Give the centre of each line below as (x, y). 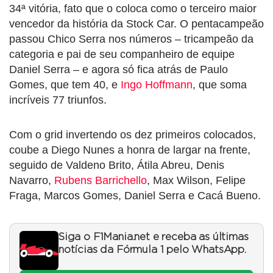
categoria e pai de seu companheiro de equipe (122, 55)
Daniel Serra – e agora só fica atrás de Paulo (119, 70)
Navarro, (32, 181)
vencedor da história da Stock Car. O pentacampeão (136, 24)
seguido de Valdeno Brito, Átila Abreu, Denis (117, 165)
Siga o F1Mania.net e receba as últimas (154, 237)
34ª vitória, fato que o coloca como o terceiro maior (133, 9)
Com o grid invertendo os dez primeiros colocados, (133, 135)
